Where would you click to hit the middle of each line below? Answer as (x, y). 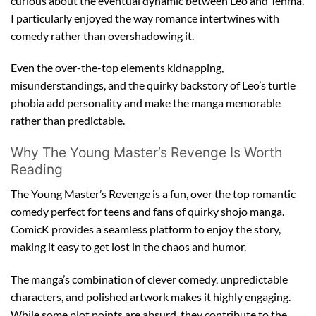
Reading (37, 170)
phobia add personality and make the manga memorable (146, 103)
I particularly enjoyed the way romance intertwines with (145, 18)
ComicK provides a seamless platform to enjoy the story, (146, 229)
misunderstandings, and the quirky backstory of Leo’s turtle (153, 85)
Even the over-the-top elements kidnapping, (117, 68)
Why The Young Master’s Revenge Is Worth (146, 153)
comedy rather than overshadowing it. (102, 35)
